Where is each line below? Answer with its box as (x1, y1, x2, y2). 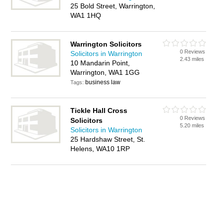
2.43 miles (180, 56, 205, 62)
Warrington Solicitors (70, 40, 142, 48)
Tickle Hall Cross (70, 107, 128, 114)
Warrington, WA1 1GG (70, 68, 140, 76)
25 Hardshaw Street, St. (70, 135, 146, 143)
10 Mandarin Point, (70, 59, 130, 67)
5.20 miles (180, 122, 205, 128)
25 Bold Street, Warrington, (70, 2, 156, 10)
